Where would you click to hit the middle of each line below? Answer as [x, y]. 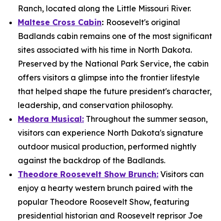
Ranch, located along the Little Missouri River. [104, 8]
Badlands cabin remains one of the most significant [115, 36]
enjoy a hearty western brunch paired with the [105, 188]
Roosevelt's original [143, 22]
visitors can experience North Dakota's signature [110, 133]
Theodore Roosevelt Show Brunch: [88, 174]
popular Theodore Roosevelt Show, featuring [104, 202]
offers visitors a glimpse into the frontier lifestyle [109, 77]
